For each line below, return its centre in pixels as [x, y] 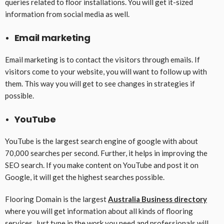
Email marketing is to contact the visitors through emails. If [102, 60]
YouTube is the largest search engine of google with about [101, 141]
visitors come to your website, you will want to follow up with [106, 72]
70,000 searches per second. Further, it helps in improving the [106, 153]
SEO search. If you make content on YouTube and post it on [102, 165]
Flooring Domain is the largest [56, 199]
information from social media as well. [68, 14]
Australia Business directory [157, 199]
